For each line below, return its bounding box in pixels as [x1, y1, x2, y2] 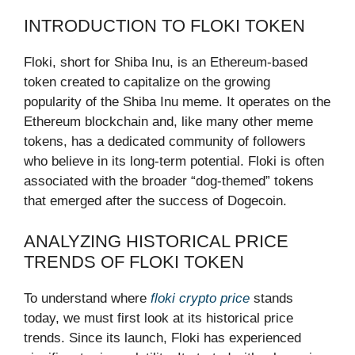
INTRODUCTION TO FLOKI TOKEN [24, 16, 305, 36]
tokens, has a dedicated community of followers [24, 134, 306, 149]
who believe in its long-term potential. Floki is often [24, 154, 324, 169]
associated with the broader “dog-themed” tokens [24, 174, 314, 189]
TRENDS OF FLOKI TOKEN [24, 251, 244, 272]
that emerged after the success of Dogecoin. [24, 193, 287, 208]
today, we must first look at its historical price [24, 310, 293, 326]
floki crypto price [151, 290, 250, 306]
